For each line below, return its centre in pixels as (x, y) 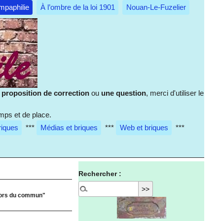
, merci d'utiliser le (175, 93)
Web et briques (144, 127)
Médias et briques (69, 127)
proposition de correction (46, 93)
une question (124, 93)
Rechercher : (100, 174)
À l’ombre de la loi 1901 (77, 7)
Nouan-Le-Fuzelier (156, 7)
